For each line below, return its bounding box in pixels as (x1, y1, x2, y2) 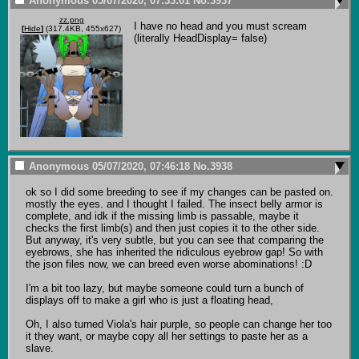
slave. (25, 342, 54, 355)
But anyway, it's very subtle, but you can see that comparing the (25, 234, 324, 247)
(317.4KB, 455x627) (43, 23, 122, 33)
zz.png (58, 14, 84, 24)
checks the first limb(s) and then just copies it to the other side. (25, 222, 320, 235)
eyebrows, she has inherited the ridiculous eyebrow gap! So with (25, 246, 323, 259)
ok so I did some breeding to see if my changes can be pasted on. (25, 186, 333, 199)
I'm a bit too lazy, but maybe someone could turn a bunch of (25, 282, 304, 295)
